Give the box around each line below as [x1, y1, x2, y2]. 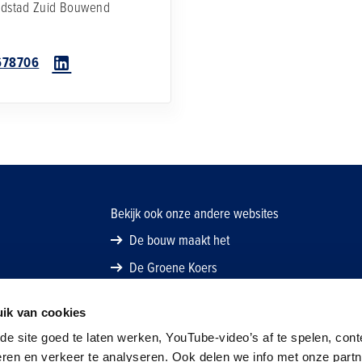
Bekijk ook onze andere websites [110, 205, 279, 222]
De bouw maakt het [128, 232, 229, 249]
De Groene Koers [128, 259, 217, 276]
